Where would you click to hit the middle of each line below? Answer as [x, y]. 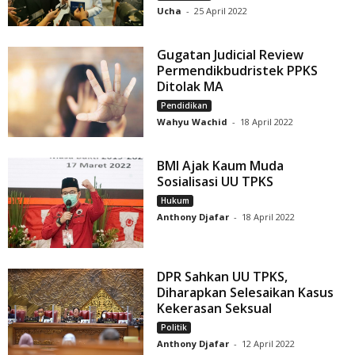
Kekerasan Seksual [215, 308]
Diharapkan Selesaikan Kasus [246, 292]
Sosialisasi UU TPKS [216, 181]
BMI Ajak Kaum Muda [221, 165]
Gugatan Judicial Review [231, 54]
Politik [174, 327]
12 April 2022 [269, 343]
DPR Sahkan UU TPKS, [223, 276]
